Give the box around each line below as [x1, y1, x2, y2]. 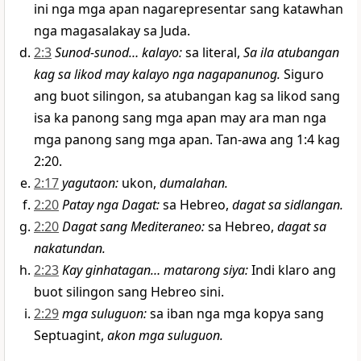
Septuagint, [34, 326, 107, 345]
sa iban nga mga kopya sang [147, 305, 324, 323]
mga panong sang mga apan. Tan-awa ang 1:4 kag [34, 131, 340, 149]
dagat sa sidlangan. [232, 196, 343, 214]
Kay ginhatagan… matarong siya [62, 261, 245, 280]
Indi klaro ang [248, 261, 336, 280]
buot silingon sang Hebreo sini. [34, 283, 224, 301]
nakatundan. [34, 239, 106, 258]
